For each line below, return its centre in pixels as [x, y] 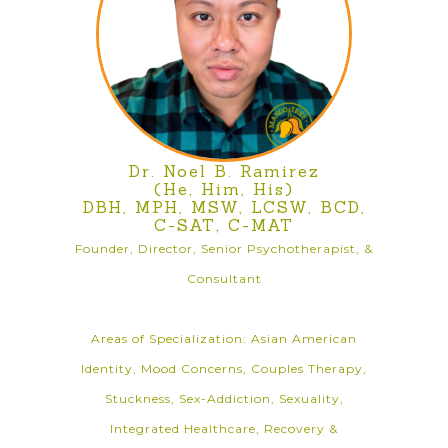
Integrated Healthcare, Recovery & [224, 428]
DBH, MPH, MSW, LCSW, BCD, [224, 207]
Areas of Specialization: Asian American [224, 338]
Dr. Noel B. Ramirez [224, 171]
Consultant [224, 278]
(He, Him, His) [224, 189]
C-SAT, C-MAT [224, 225]
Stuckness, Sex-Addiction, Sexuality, [224, 398]
